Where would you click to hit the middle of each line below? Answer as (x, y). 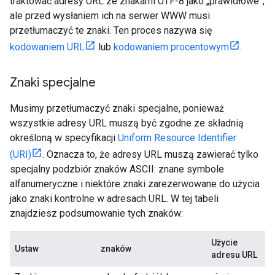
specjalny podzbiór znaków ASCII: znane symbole (117, 169)
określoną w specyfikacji (64, 138)
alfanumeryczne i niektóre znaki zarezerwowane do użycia (135, 184)
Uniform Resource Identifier (177, 138)
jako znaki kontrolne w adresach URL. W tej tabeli (114, 199)
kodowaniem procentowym (171, 47)
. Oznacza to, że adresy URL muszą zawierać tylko (150, 154)
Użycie (224, 242)
